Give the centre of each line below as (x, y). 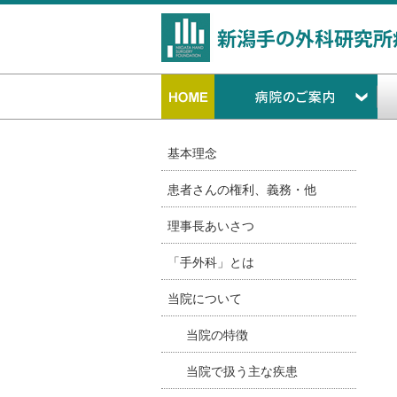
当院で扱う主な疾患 (242, 371)
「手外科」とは (211, 262)
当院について (205, 299)
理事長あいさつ (211, 226)
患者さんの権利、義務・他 (242, 190)
